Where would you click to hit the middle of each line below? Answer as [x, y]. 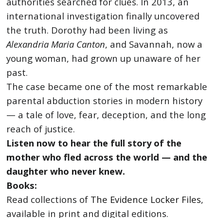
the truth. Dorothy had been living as [87, 30]
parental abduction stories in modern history [105, 100]
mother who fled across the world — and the [107, 157]
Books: [22, 185]
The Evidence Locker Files [146, 199]
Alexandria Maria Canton [56, 44]
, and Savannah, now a [154, 44]
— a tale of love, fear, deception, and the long [106, 115]
